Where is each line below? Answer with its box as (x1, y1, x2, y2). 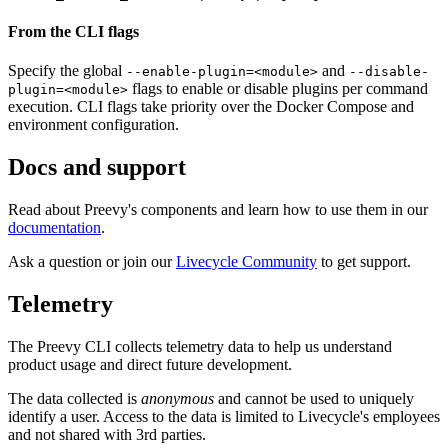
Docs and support (8, 154, 186, 181)
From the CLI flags (8, 22, 139, 40)
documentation (8, 219, 101, 237)
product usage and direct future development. (8, 355, 292, 373)
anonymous (141, 389, 214, 407)
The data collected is (8, 389, 141, 407)
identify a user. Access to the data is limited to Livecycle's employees (8, 407, 440, 425)
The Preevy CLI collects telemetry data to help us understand (8, 337, 392, 355)
